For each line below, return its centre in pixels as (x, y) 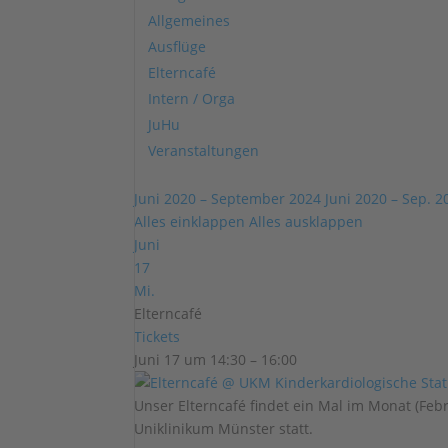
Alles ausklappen (306, 221)
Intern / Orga (192, 98)
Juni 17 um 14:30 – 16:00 (216, 359)
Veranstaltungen (204, 150)
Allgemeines (189, 20)
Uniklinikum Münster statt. (224, 428)
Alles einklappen (192, 221)
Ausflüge (177, 46)
